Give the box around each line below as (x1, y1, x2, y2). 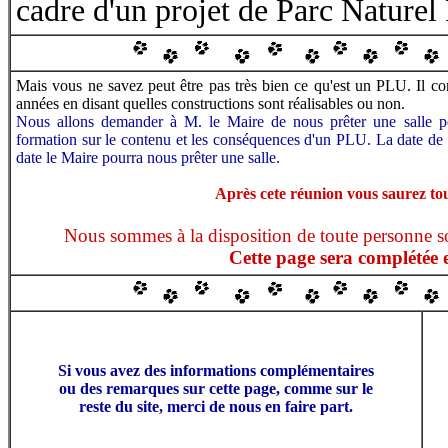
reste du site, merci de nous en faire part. (79, 398, 353, 415)
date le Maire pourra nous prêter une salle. (16, 149, 280, 166)
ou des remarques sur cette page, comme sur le (59, 380, 373, 397)
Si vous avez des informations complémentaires (58, 362, 374, 379)
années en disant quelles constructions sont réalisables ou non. (16, 95, 405, 112)
